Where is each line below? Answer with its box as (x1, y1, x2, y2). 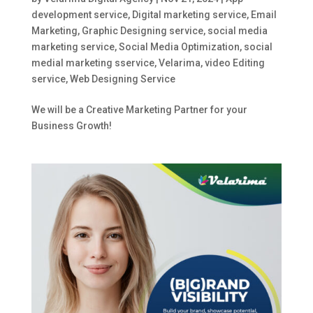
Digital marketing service (131, 8, 247, 20)
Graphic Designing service (81, 24, 203, 36)
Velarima (158, 57, 201, 68)
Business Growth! (31, 119, 112, 131)
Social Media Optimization (118, 41, 240, 52)
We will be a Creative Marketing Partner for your (31, 103, 247, 115)
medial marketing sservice (31, 57, 154, 68)
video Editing (204, 57, 265, 68)
